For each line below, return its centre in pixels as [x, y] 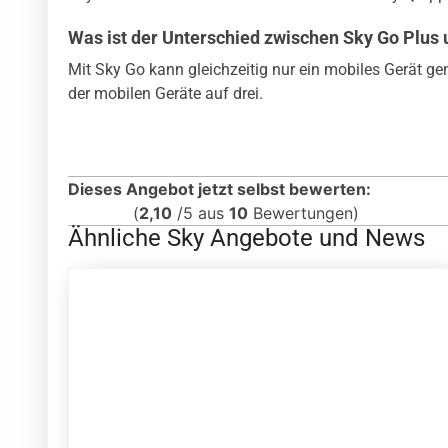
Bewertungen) [303, 213]
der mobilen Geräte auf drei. [165, 94]
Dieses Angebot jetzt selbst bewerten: [219, 189]
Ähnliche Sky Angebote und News [246, 238]
